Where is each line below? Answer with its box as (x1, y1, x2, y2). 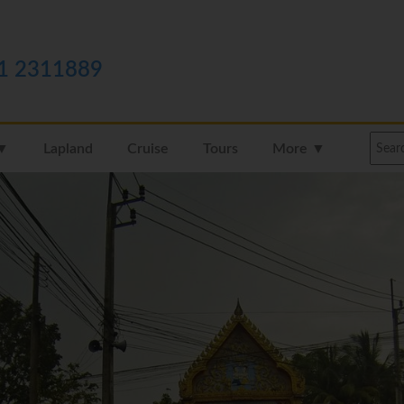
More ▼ (271, 141, 326, 156)
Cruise (126, 141, 169, 156)
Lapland (42, 141, 93, 156)
